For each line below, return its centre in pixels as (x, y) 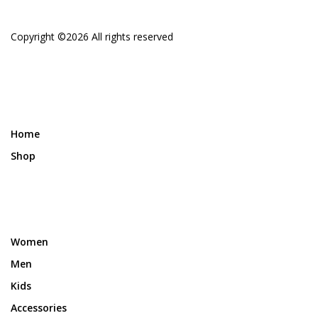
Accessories (39, 307)
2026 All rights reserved (120, 36)
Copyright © (38, 36)
